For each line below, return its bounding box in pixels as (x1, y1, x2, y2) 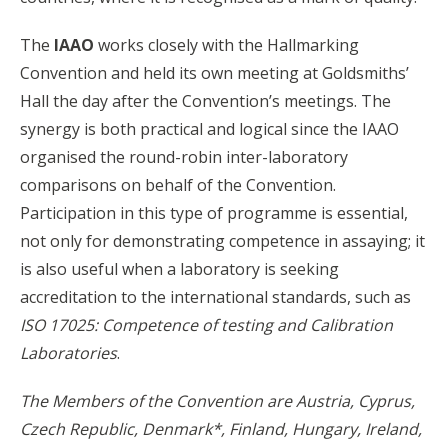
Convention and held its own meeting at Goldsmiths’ (20, 61, 409, 84)
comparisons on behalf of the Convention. (20, 173, 336, 196)
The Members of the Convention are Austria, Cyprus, (20, 389, 415, 412)
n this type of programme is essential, (124, 201, 408, 224)
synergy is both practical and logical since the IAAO (20, 117, 399, 140)
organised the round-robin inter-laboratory (20, 145, 348, 168)
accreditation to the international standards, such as (20, 285, 411, 308)
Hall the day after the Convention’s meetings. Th (20, 89, 382, 112)
